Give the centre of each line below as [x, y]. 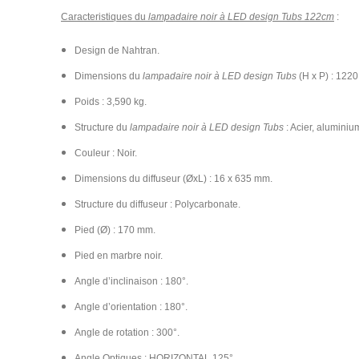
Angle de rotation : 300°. [127, 333]
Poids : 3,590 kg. [111, 102]
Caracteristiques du [105, 17]
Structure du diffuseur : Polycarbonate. [157, 204]
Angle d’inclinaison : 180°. [131, 281]
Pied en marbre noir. [119, 256]
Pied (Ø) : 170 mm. [115, 230]
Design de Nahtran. [117, 50]
